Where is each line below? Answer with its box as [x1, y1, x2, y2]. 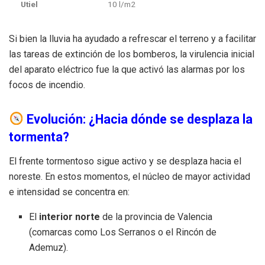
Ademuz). [29, 241, 69, 253]
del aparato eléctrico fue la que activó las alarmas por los [9, 63, 245, 75]
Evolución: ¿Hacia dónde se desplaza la [23, 111, 253, 127]
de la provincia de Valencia [100, 211, 213, 222]
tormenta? [9, 129, 69, 144]
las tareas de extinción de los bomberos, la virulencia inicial [9, 48, 254, 60]
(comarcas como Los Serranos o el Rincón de [29, 226, 217, 238]
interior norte [39, 211, 101, 222]
